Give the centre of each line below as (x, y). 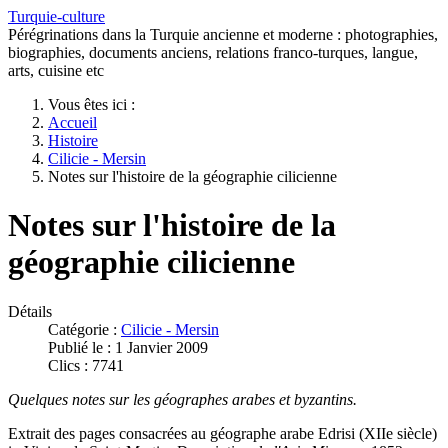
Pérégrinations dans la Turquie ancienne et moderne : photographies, (223, 34)
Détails (30, 311)
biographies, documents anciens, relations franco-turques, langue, (213, 52)
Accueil (72, 122)
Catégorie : (84, 329)
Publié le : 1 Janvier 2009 (128, 347)
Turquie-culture (56, 16)
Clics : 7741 (86, 365)
